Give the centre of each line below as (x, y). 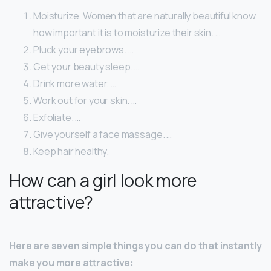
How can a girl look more (103, 181)
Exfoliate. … (57, 118)
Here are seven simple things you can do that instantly (135, 246)
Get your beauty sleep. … (87, 67)
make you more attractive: (72, 263)
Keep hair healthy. (71, 152)
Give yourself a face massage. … (103, 135)
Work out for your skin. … (85, 101)
